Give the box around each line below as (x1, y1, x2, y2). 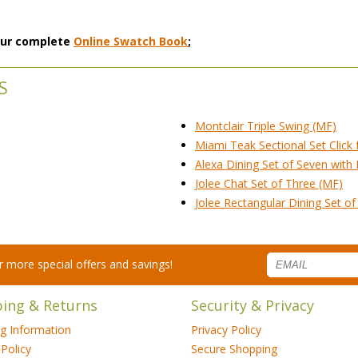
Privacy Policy (191, 322, 261, 337)
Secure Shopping (191, 341, 277, 356)
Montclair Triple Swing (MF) (195, 118, 336, 133)
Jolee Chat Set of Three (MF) (195, 176, 343, 191)
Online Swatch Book (74, 34, 188, 49)
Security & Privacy (191, 296, 314, 315)
